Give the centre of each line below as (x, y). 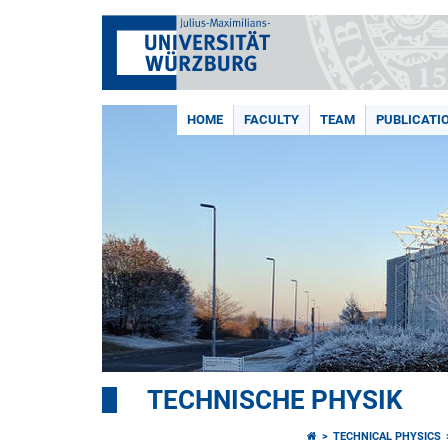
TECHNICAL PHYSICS (387, 436)
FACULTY (271, 119)
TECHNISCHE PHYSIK (275, 400)
